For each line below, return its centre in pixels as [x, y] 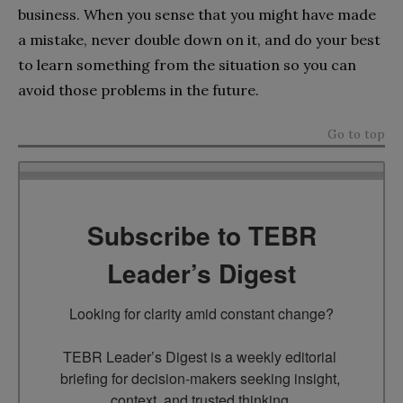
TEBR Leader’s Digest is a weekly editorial [200, 357]
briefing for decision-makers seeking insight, [200, 379]
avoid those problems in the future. [139, 90]
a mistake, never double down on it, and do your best [199, 40]
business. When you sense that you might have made [197, 15]
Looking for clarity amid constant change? [201, 314]
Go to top [356, 134]
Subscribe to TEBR [201, 236]
